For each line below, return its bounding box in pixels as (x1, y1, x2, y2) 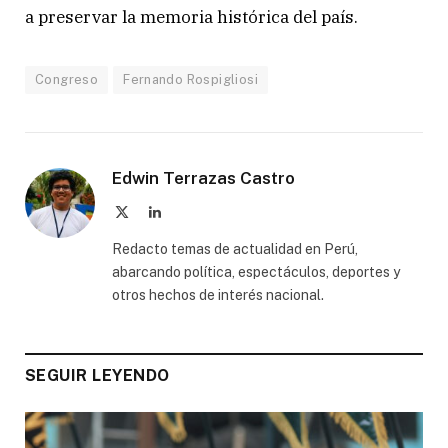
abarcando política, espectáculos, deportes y (112, 263, 400, 280)
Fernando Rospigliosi (123, 71, 258, 87)
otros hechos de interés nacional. (112, 286, 324, 303)
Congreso (35, 71, 99, 87)
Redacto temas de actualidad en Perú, (112, 240, 358, 257)
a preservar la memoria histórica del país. (25, 5, 358, 28)
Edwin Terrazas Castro (112, 167, 295, 188)
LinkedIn (160, 203, 212, 218)
